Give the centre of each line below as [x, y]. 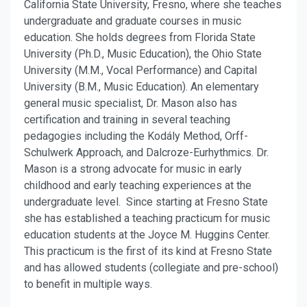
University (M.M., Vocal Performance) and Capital [140, 70]
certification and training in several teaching [127, 120]
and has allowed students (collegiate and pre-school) [151, 268]
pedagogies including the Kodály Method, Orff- [136, 136]
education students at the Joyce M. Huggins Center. [147, 235]
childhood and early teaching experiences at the [138, 185]
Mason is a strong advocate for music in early [133, 169]
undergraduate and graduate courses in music [133, 21]
